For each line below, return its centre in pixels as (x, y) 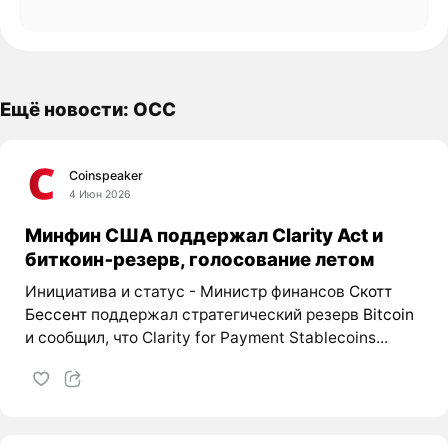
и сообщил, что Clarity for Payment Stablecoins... (206, 338)
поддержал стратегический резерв (224, 315)
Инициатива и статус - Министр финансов (186, 292)
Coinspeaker (106, 175)
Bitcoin (388, 315)
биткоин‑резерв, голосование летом (199, 258)
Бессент (55, 315)
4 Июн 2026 (100, 194)
